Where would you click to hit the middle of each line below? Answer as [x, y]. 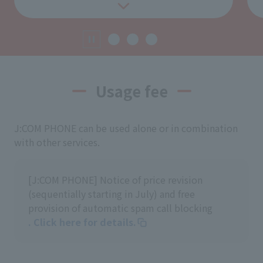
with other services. [57, 142]
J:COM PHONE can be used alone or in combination [126, 128]
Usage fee [131, 91]
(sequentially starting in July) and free [112, 194]
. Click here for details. [82, 222]
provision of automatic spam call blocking [120, 208]
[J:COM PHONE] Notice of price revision [115, 180]
